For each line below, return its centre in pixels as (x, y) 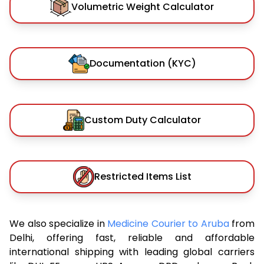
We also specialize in (58, 223)
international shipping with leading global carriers (132, 252)
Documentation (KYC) (143, 63)
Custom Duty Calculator (143, 120)
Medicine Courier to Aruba (169, 223)
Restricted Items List (143, 176)
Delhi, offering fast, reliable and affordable (132, 237)
